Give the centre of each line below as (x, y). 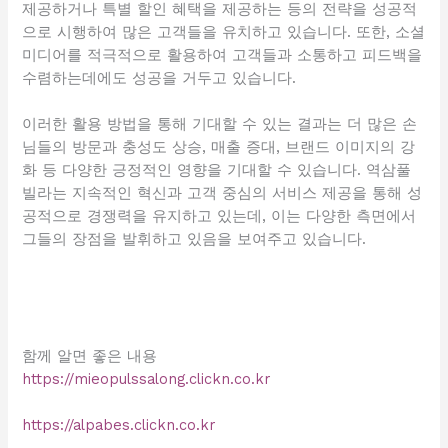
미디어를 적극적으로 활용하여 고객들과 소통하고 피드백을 (222, 54)
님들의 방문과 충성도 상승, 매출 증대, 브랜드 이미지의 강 (219, 147)
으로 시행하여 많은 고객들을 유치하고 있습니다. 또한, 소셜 (224, 31)
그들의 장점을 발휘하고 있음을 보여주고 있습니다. (194, 239)
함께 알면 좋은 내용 (90, 355)
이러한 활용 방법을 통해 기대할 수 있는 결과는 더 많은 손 (220, 124)
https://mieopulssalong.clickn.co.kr (146, 378)
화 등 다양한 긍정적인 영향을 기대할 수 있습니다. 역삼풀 (217, 170)
